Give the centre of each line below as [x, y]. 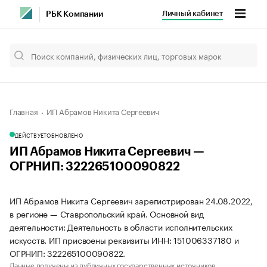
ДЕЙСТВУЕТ [31, 135]
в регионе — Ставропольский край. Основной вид [107, 213]
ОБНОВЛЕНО [65, 135]
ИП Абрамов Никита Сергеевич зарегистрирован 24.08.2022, [131, 200]
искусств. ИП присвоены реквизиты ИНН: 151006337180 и [124, 240]
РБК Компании [74, 14]
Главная [24, 111]
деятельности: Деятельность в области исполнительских [121, 226]
